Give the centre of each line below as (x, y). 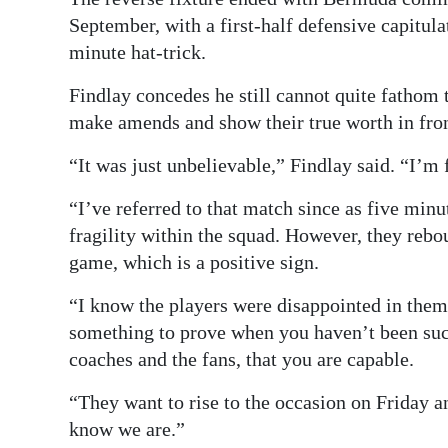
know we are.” (127, 428)
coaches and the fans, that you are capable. (241, 358)
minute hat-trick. (137, 51)
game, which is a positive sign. (194, 261)
